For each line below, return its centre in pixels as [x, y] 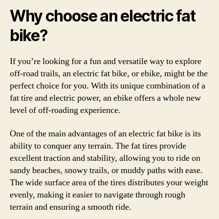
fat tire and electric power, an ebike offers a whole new [105, 98]
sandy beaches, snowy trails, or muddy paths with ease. [106, 170]
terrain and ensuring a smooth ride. [71, 207]
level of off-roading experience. [65, 110]
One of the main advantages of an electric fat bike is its [105, 133]
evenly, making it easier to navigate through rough [98, 195]
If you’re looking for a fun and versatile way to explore [106, 61]
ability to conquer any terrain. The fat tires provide [98, 146]
